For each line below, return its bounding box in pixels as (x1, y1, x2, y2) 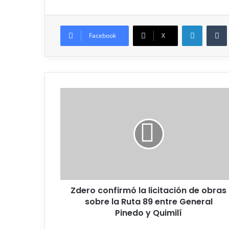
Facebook (89, 31, 116, 40)
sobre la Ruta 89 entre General (84, 195, 213, 208)
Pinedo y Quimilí (115, 207, 182, 219)
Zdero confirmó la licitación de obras (71, 184, 226, 196)
